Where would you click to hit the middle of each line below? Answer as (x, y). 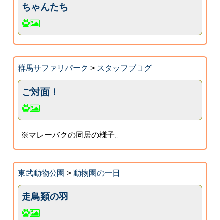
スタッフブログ (124, 68)
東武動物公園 (41, 173)
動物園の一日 (96, 173)
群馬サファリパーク (53, 68)
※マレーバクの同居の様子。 (72, 135)
